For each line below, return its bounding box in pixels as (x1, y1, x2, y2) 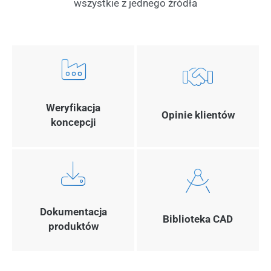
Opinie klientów (161, 108, 235, 121)
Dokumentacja (39, 205, 107, 218)
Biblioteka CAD (163, 212, 233, 225)
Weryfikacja (46, 101, 100, 114)
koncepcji (50, 116, 96, 128)
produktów (48, 220, 99, 232)
